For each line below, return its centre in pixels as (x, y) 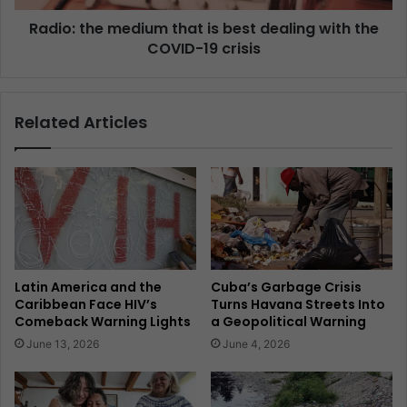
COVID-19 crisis (203, 49)
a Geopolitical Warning (288, 322)
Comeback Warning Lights (103, 322)
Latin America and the (88, 288)
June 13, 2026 (63, 344)
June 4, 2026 (256, 344)
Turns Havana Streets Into (298, 305)
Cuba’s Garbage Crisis (286, 288)
